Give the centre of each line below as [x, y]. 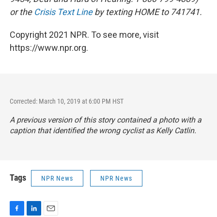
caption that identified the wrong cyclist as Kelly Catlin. [103, 131]
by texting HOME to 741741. [147, 12]
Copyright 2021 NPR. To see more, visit [84, 35]
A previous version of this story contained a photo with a [106, 120]
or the [22, 12]
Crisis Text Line [63, 12]
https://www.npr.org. [49, 48]
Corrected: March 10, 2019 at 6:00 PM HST [67, 101]
